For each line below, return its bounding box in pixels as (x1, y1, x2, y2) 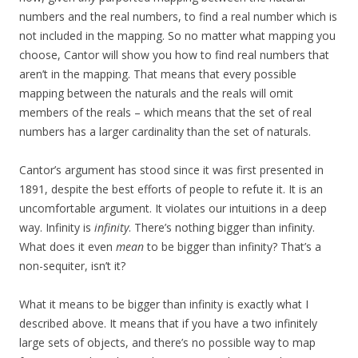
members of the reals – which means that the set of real (19, 105, 312, 121)
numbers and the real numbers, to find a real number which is (19, 9, 337, 25)
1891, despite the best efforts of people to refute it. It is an (19, 181, 323, 197)
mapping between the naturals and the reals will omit (19, 86, 293, 101)
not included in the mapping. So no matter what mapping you (19, 28, 336, 44)
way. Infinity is (19, 220, 94, 236)
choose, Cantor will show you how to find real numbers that (19, 47, 329, 63)
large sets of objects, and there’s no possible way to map (19, 335, 316, 351)
